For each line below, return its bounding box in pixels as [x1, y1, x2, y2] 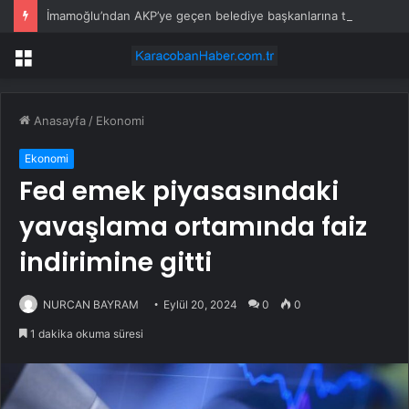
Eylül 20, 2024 [163, 298, 237, 312]
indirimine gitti [19, 245, 212, 281]
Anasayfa [30, 113, 86, 129]
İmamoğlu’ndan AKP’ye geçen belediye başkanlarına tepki [47, 8, 370, 23]
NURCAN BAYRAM [43, 298, 139, 312]
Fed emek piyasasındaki [19, 173, 339, 210]
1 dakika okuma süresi [27, 327, 143, 341]
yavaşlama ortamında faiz [19, 209, 367, 246]
